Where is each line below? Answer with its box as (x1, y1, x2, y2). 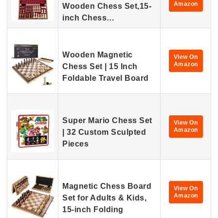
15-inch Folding (62, 205, 124, 214)
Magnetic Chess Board (62, 182, 151, 190)
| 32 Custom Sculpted (62, 128, 146, 136)
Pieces (62, 140, 89, 148)
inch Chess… (62, 14, 115, 22)
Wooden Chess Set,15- (62, 2, 151, 10)
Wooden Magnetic (62, 51, 133, 59)
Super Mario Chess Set (62, 116, 152, 125)
